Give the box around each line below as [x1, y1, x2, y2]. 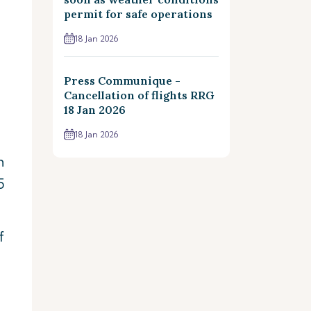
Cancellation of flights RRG [64, 88, 215, 102]
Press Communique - [64, 74, 180, 87]
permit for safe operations [64, 7, 212, 21]
